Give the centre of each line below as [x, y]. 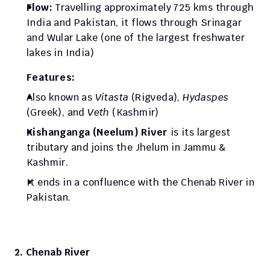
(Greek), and [57, 113]
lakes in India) [61, 53]
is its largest [199, 133]
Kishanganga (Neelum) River [97, 133]
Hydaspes [206, 98]
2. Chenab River [52, 253]
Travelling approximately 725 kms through [155, 8]
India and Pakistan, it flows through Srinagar [134, 23]
